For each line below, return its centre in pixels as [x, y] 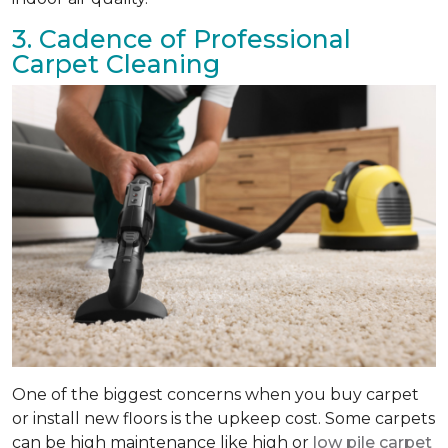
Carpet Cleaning [116, 63]
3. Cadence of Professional [181, 38]
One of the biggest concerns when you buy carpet [215, 395]
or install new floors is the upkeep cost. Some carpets [223, 419]
